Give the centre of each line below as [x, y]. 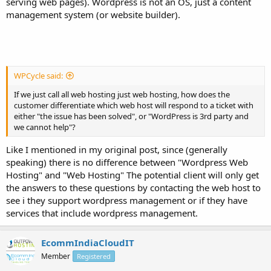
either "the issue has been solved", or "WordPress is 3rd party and [131, 116]
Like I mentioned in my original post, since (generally [117, 149]
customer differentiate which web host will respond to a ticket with [134, 105]
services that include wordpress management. [102, 213]
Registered [94, 256]
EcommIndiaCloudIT [88, 243]
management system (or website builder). [93, 14]
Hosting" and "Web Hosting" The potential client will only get [132, 175]
